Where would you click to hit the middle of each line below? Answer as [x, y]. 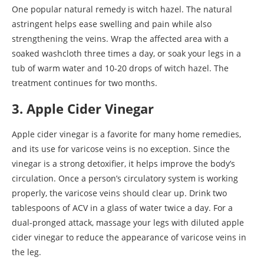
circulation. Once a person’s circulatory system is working [125, 178]
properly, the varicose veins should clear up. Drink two [119, 193]
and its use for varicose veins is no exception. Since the [121, 148]
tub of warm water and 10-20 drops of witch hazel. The [120, 68]
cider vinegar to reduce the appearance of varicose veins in [129, 237]
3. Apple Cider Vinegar [83, 108]
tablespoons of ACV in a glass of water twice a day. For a [122, 207]
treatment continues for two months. [85, 82]
